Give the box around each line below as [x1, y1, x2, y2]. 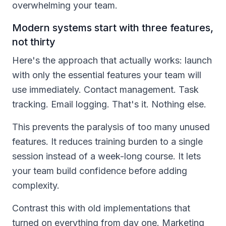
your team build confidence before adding [12, 165, 187, 176]
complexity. [12, 180, 60, 191]
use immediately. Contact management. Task [12, 84, 199, 95]
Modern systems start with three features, [12, 21, 213, 34]
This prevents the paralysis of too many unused [12, 121, 210, 132]
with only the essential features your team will [12, 69, 201, 80]
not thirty [12, 35, 55, 48]
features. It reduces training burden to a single [12, 136, 203, 147]
